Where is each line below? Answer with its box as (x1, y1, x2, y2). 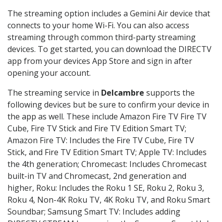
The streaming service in (7, 87, 101, 99)
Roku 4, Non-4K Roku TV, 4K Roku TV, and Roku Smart (7, 194, 210, 206)
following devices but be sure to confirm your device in (7, 99, 209, 111)
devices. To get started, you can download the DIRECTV (7, 44, 212, 55)
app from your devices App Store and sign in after (7, 55, 192, 67)
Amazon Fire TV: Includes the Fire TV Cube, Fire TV (7, 135, 194, 146)
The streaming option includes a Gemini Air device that (7, 8, 210, 19)
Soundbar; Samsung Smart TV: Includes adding (7, 206, 180, 218)
